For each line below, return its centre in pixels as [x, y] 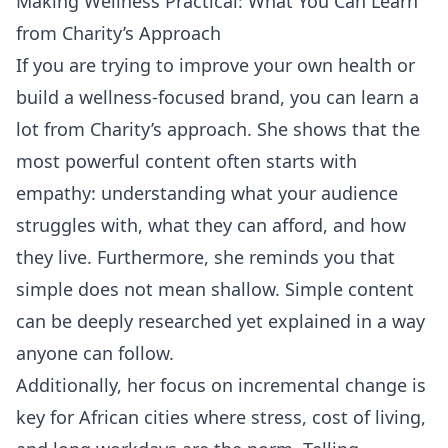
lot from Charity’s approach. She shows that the [218, 129]
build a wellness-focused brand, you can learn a [217, 97]
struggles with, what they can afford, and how [211, 225]
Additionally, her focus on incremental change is [221, 385]
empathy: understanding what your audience [207, 193]
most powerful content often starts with [186, 161]
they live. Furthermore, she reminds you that [205, 257]
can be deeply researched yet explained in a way [220, 321]
